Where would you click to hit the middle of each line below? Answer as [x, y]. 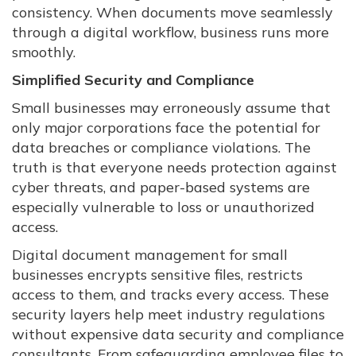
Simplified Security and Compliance [133, 80]
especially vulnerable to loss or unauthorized [163, 207]
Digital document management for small [150, 255]
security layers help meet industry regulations [168, 315]
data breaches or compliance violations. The [161, 148]
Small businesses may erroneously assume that [171, 108]
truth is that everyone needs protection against [174, 168]
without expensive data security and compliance [178, 335]
